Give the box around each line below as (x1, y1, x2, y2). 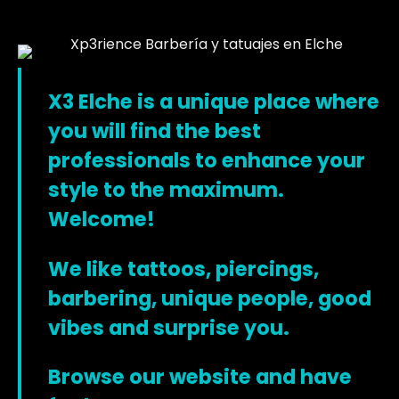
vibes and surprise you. (48, 313, 289, 342)
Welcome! (48, 205, 155, 234)
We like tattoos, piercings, (48, 254, 319, 283)
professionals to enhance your (48, 146, 365, 175)
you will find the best (48, 117, 261, 146)
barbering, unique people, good (48, 283, 371, 313)
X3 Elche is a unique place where (48, 87, 379, 117)
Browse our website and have (48, 362, 352, 392)
